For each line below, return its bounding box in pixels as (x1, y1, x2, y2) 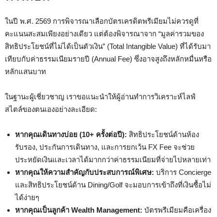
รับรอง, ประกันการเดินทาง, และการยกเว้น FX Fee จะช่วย (15, 143, 195, 151)
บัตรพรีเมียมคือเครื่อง (142, 206, 211, 214)
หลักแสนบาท (5, 67, 46, 76)
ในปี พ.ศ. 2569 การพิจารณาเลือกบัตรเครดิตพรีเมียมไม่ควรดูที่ (5, 17, 199, 25)
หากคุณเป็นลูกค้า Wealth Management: (15, 206, 142, 214)
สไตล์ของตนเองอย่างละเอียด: (5, 105, 97, 113)
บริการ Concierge (154, 168, 211, 176)
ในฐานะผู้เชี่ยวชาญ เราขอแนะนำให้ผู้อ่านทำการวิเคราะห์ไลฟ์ (5, 93, 196, 101)
